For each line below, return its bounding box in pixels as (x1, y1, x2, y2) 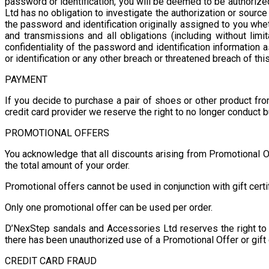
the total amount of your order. (5, 159, 130, 171)
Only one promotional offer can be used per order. (5, 201, 213, 213)
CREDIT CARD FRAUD (5, 255, 97, 267)
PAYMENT (5, 73, 47, 85)
